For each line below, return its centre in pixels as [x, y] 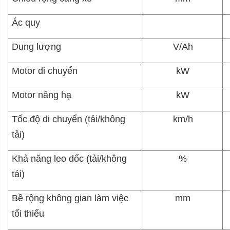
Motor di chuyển [45, 71]
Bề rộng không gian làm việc [70, 198]
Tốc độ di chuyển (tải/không [69, 119]
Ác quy [26, 22]
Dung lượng [37, 46]
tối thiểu [28, 213]
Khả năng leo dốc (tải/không [70, 158]
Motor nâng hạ [42, 95]
